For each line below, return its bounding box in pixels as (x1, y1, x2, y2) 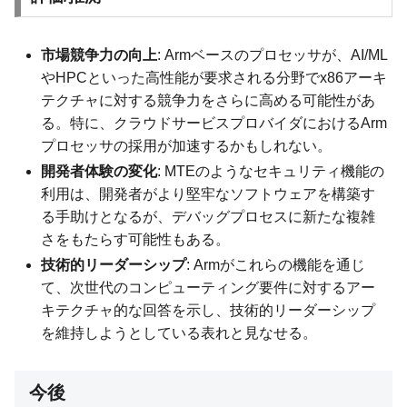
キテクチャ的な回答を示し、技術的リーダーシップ (41, 303, 376, 319)
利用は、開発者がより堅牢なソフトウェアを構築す (41, 186, 376, 203)
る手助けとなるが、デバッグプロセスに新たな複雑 (41, 209, 376, 225)
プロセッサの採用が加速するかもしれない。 (41, 138, 333, 154)
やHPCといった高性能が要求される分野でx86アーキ (41, 70, 388, 85)
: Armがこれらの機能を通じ (186, 257, 366, 273)
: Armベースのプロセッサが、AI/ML (157, 47, 389, 63)
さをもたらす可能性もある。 (41, 232, 231, 248)
